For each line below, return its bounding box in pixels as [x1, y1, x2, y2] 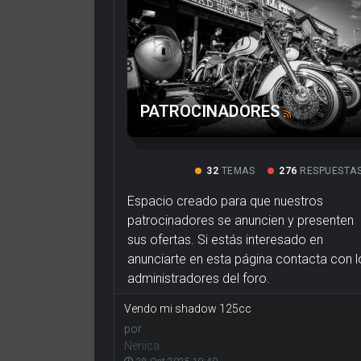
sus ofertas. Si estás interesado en [127, 232, 323, 248]
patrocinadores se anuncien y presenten [127, 213, 354, 229]
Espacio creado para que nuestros [127, 193, 323, 210]
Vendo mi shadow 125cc [124, 302, 251, 316]
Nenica [124, 339, 160, 353]
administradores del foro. [127, 271, 270, 287]
